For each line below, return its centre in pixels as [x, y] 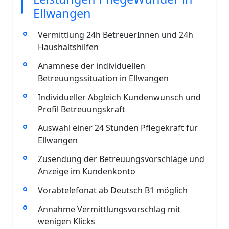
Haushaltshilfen [68, 47]
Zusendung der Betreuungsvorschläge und [121, 159]
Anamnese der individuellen [91, 66]
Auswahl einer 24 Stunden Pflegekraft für [118, 128]
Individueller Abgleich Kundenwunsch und [119, 97]
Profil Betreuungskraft [81, 109]
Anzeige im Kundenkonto [86, 171]
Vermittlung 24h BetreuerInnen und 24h [115, 35]
